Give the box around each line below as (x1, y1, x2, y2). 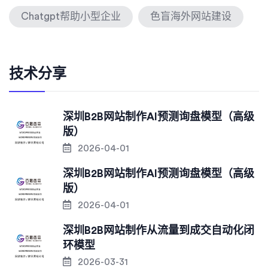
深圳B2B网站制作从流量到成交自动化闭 (63, 225, 254, 236)
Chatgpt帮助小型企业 (21, 11, 121, 22)
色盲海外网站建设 (150, 11, 232, 22)
